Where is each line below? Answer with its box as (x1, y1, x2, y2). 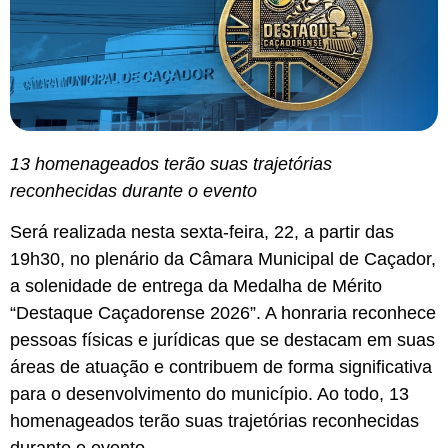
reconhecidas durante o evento (10, 180, 257, 201)
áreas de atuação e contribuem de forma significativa (10, 357, 432, 378)
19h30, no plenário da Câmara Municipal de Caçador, (10, 249, 436, 270)
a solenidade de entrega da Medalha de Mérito (10, 276, 382, 297)
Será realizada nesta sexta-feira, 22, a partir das (10, 222, 394, 243)
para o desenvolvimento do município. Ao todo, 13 (10, 384, 409, 405)
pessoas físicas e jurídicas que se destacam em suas (10, 330, 435, 351)
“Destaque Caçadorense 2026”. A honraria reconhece (10, 303, 436, 324)
